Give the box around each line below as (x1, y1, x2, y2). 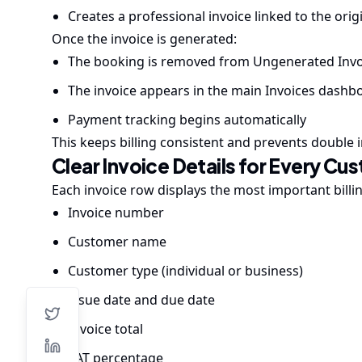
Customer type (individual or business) (68, 262, 303, 280)
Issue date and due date (68, 291, 215, 309)
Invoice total (68, 320, 143, 338)
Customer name (68, 233, 166, 250)
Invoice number (68, 204, 164, 221)
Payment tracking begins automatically (68, 111, 306, 128)
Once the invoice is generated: (52, 30, 237, 48)
